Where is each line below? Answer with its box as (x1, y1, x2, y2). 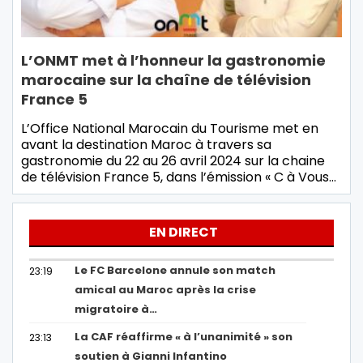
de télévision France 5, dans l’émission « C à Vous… (21, 168, 336, 187)
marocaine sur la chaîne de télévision (21, 70, 311, 91)
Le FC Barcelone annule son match (75, 263, 276, 279)
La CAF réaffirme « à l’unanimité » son (75, 329, 293, 345)
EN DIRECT (149, 223, 218, 242)
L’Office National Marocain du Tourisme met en (21, 119, 318, 139)
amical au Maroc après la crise (75, 282, 257, 298)
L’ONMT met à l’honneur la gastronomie (21, 50, 326, 71)
